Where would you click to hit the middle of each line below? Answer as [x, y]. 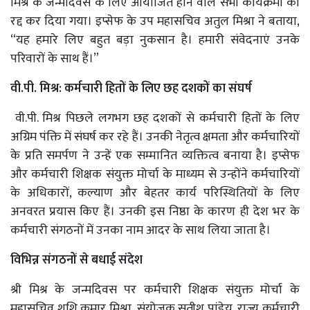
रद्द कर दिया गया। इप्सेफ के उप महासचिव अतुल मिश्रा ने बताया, [155, 22]
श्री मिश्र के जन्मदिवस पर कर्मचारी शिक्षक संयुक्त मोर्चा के [155, 290]
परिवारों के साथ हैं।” [55, 59]
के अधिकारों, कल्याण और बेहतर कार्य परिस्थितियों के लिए [155, 193]
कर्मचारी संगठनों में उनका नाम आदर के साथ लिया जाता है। [140, 231]
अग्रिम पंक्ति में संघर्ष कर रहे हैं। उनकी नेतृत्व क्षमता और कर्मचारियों [155, 137]
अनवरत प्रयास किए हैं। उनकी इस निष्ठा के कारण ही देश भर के [155, 212]
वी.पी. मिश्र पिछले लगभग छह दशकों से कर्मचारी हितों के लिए [155, 119]
